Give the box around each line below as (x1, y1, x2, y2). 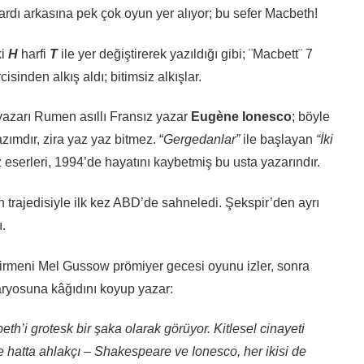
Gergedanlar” (162, 132, 240, 147)
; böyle (291, 110, 330, 124)
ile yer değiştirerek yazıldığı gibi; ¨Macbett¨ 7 (58, 46, 314, 61)
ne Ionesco (223, 110, 292, 124)
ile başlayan (239, 132, 316, 147)
